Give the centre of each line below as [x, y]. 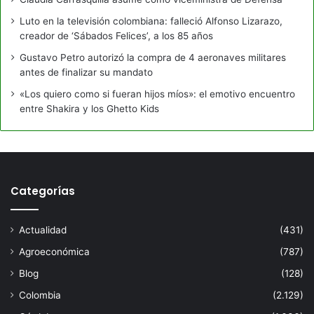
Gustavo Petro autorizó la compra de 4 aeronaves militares [153, 57]
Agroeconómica [54, 251]
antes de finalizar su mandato [86, 72]
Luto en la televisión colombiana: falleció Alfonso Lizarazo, [151, 21]
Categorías [43, 191]
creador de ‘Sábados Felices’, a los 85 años [116, 35]
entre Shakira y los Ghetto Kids [89, 108]
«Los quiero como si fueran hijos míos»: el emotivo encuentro [157, 94]
